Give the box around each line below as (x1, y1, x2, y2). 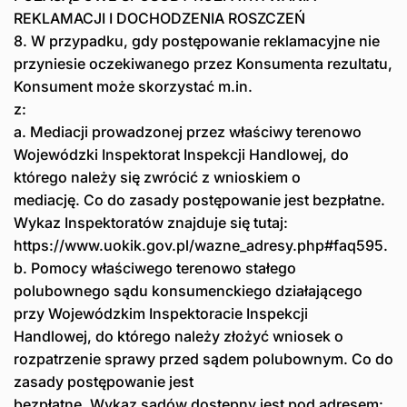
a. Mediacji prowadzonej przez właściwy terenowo (14, 123, 362, 142)
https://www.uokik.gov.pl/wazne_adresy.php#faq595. (14, 236, 388, 255)
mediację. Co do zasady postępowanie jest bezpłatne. (14, 191, 385, 210)
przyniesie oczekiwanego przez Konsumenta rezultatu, (14, 55, 392, 74)
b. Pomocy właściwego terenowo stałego (14, 259, 296, 278)
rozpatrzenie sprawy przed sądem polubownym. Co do (14, 350, 393, 369)
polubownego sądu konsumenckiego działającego (14, 282, 362, 301)
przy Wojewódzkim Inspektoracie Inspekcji (14, 304, 308, 323)
